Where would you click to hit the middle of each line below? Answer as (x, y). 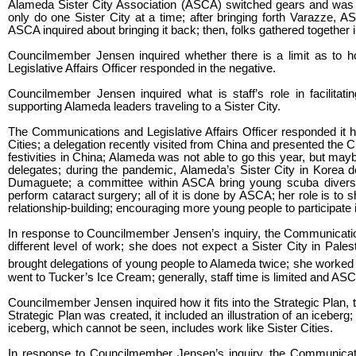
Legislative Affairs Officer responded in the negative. (142, 69)
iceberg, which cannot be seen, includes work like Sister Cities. (170, 328)
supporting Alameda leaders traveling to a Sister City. (144, 107)
